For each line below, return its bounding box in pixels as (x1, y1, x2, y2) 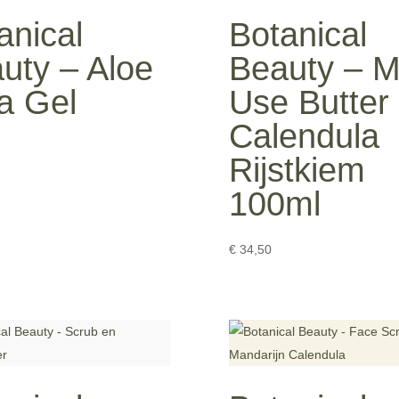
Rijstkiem (229, 151, 366, 189)
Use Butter (229, 83, 390, 121)
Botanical (229, 15, 368, 53)
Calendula (229, 117, 380, 155)
